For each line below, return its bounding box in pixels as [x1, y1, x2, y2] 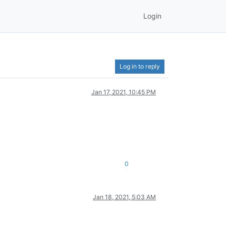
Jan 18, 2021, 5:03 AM [93, 193, 156, 201]
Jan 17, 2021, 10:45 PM [91, 88, 156, 96]
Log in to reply [120, 62, 160, 70]
